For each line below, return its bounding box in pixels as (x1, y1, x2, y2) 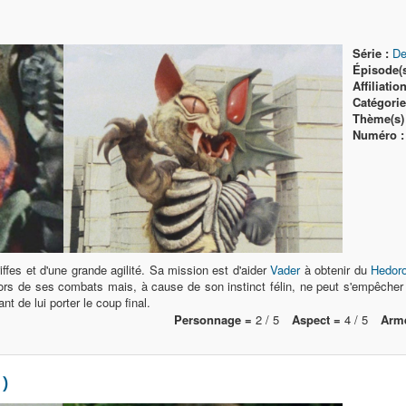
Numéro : (352, 126, 404, 143)
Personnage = (174, 311, 252, 328)
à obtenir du (300, 261, 372, 278)
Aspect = (292, 311, 341, 328)
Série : (352, 44, 389, 62)
